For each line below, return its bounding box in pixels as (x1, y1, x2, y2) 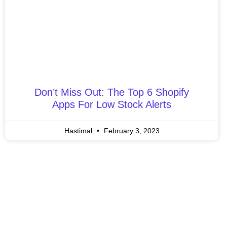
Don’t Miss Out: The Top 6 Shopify (34, 86, 190, 98)
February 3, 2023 (101, 126, 160, 135)
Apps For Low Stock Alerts (52, 98, 172, 110)
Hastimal (64, 126, 94, 135)
